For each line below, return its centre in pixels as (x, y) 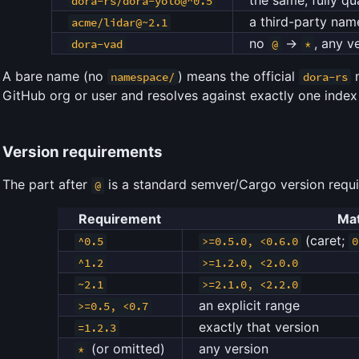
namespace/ (143, 77)
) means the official (239, 76)
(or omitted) (126, 349)
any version (233, 349)
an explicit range (249, 306)
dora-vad (97, 44)
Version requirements (83, 151)
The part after (47, 185)
